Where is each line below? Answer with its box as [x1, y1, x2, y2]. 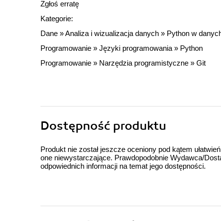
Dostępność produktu [40, 118, 166, 134]
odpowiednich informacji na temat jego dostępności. [40, 162, 206, 171]
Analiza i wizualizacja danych [65, 29, 159, 38]
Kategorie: [40, 14, 73, 23]
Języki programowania [99, 44, 172, 53]
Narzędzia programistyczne [99, 59, 188, 68]
